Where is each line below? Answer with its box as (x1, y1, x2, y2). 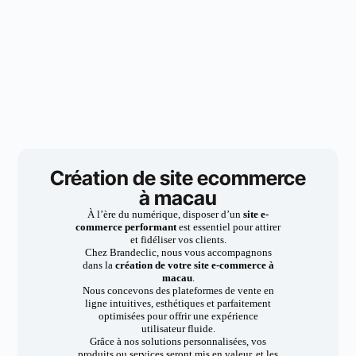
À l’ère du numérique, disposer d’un (87, 208, 243, 220)
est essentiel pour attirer (179, 221, 281, 233)
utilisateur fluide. (141, 323, 215, 335)
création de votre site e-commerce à (114, 259, 274, 271)
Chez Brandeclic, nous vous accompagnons (84, 246, 272, 258)
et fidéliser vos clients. (130, 234, 226, 246)
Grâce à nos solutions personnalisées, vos (90, 335, 266, 347)
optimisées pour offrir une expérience (98, 310, 258, 322)
